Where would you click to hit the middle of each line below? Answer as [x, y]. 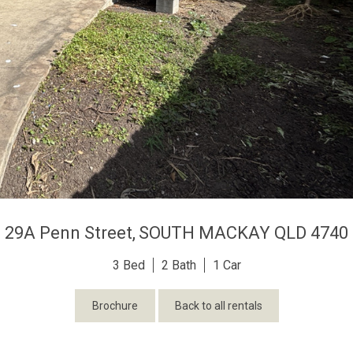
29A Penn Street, [70, 233]
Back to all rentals [218, 306]
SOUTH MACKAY [204, 233]
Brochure [115, 306]
